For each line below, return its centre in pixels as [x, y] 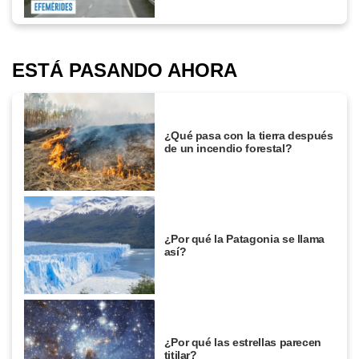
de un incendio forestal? [228, 148]
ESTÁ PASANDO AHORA [125, 70]
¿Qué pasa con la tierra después [248, 135]
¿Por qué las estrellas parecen [243, 342]
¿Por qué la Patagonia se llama [244, 238]
